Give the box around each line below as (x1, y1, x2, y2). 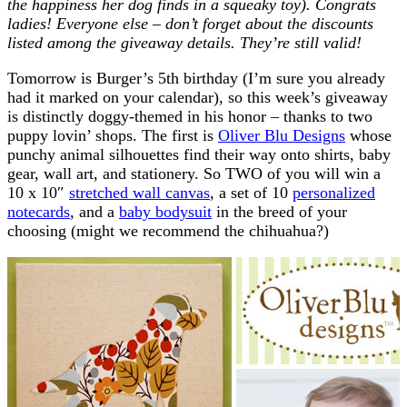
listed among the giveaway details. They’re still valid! (7, 33, 362, 52)
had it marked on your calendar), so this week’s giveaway (7, 87, 388, 106)
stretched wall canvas (69, 183, 210, 202)
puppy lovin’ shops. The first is (7, 125, 218, 144)
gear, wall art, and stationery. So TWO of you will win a (7, 164, 381, 183)
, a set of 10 (210, 183, 293, 202)
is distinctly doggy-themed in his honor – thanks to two (7, 106, 372, 125)
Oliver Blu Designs (218, 125, 345, 144)
